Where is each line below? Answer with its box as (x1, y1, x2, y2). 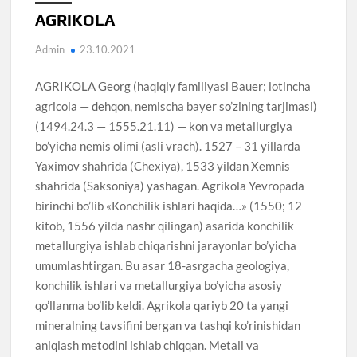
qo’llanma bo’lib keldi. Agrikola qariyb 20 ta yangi (35, 297, 289, 312)
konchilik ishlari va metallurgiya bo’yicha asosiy (35, 277, 283, 292)
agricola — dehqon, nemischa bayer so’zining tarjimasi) (35, 98, 318, 113)
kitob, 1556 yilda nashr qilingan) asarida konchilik (35, 218, 295, 233)
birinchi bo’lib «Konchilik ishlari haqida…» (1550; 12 (35, 198, 303, 213)
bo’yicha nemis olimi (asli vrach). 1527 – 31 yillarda (35, 138, 301, 153)
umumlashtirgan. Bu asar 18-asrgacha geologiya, (35, 257, 290, 273)
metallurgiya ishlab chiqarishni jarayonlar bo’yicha (35, 237, 297, 253)
